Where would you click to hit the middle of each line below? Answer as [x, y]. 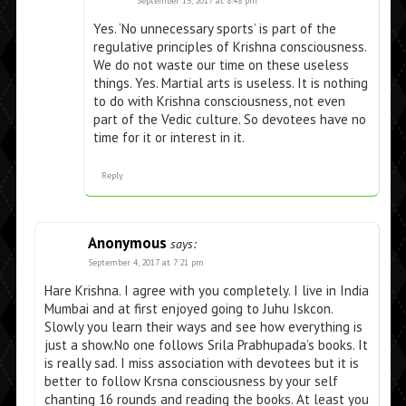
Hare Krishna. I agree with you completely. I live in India [206, 291]
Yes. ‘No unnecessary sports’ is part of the [214, 29]
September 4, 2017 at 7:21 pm [145, 263]
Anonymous [127, 243]
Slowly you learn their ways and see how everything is [203, 327]
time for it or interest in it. [169, 138]
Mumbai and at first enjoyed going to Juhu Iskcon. [188, 309]
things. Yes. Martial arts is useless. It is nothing [230, 83]
